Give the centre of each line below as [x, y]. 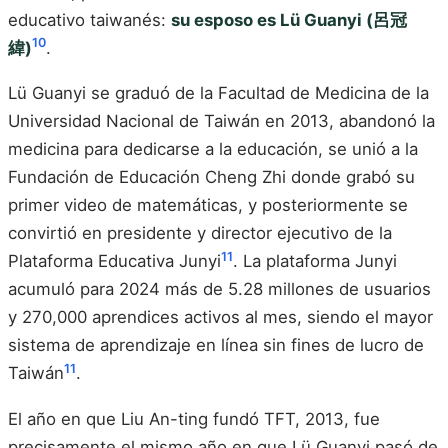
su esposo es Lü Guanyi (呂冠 [289, 19]
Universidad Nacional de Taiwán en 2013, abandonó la [221, 121]
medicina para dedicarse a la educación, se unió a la [213, 149]
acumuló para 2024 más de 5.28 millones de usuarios [219, 289]
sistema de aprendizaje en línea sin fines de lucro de [216, 345]
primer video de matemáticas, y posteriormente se [208, 205]
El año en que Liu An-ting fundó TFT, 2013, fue [194, 418]
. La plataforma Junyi [315, 261]
